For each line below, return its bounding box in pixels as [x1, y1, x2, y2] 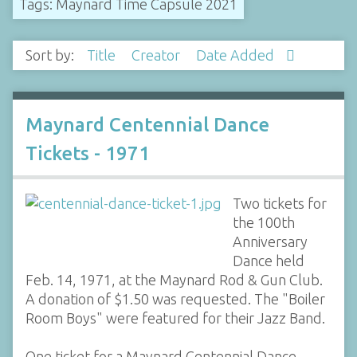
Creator [131, 47, 183, 64]
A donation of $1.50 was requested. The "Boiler [25, 290, 325, 307]
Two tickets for [232, 194, 327, 211]
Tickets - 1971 [25, 142, 150, 164]
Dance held [232, 252, 304, 269]
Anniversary [232, 233, 308, 249]
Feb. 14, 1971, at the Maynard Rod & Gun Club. [25, 271, 323, 288]
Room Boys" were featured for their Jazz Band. [25, 309, 325, 326]
